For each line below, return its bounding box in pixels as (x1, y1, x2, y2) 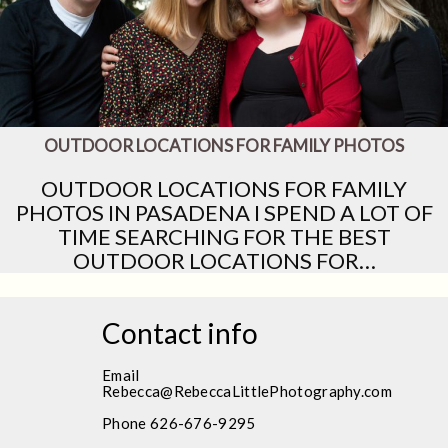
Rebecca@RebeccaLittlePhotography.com (102, 382, 392, 401)
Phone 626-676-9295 (102, 414, 256, 433)
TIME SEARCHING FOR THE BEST (57, 222, 391, 250)
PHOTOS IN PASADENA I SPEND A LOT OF (15, 198, 433, 226)
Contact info (102, 316, 259, 351)
